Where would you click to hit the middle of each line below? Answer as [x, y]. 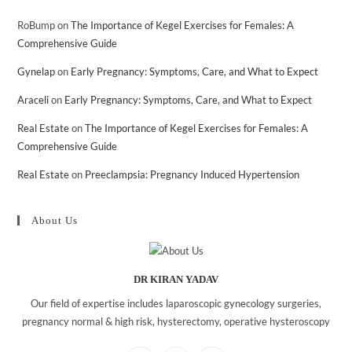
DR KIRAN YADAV [176, 280]
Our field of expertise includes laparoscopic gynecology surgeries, [176, 304]
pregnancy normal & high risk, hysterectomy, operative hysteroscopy [176, 322]
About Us [55, 220]
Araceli [33, 100]
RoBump [37, 25]
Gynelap [37, 71]
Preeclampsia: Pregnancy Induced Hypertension [192, 174]
